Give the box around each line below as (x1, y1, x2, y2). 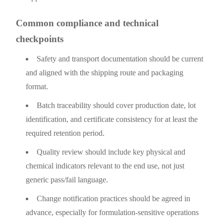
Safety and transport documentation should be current (37, 54, 204, 63)
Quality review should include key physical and (37, 147, 186, 156)
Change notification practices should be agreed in (37, 194, 191, 203)
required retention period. (26, 128, 105, 137)
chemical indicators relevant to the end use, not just (26, 161, 185, 170)
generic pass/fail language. (26, 175, 109, 184)
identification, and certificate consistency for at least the (26, 114, 198, 123)
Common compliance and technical (16, 17, 159, 28)
